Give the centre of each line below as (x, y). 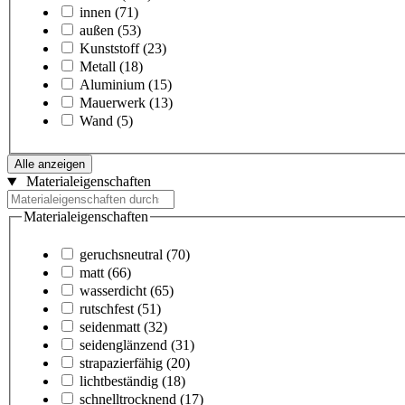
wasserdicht (113, 291)
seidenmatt (110, 327)
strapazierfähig (121, 363)
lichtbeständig (119, 381)
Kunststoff (109, 49)
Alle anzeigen (50, 165)
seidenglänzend (123, 345)
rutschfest (107, 309)
